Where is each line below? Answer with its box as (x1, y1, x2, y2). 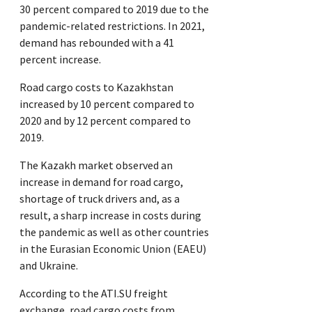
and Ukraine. (19, 258, 78, 272)
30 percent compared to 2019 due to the (19, 1, 209, 16)
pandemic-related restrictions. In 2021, (19, 18, 205, 33)
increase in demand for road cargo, (19, 174, 183, 189)
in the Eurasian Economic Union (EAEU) (19, 241, 206, 256)
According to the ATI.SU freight (19, 286, 168, 300)
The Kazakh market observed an (19, 157, 173, 172)
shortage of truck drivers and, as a (19, 191, 180, 205)
